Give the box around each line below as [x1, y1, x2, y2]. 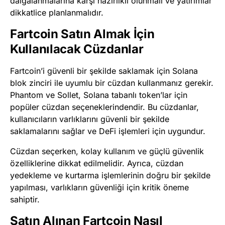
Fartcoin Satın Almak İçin [10, 26, 155, 41]
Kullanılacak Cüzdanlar [10, 41, 144, 56]
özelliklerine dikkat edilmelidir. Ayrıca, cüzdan [10, 158, 183, 168]
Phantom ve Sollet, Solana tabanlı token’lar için [10, 89, 187, 100]
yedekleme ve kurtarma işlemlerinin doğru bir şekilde [10, 170, 210, 180]
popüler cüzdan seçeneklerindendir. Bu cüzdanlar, [10, 101, 199, 112]
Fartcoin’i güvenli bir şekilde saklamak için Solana [10, 65, 198, 76]
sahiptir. [10, 194, 40, 204]
